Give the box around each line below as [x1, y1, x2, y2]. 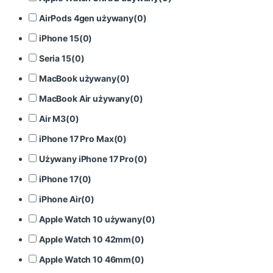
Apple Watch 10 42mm [38, 233, 132, 244]
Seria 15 [38, 53, 71, 64]
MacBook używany [38, 73, 116, 84]
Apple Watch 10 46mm [38, 253, 132, 264]
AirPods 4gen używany [38, 13, 134, 24]
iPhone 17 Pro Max [38, 133, 114, 144]
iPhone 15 [38, 33, 79, 44]
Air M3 [38, 113, 66, 124]
